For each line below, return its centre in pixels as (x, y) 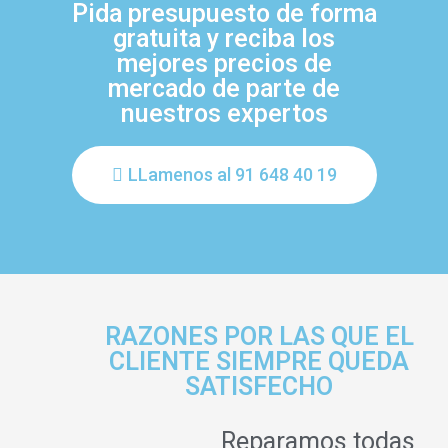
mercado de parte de (224, 88)
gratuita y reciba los (224, 38)
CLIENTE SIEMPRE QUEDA (259, 361)
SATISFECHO (259, 386)
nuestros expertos (224, 113)
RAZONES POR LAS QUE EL (259, 336)
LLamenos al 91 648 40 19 (232, 174)
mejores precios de (224, 63)
